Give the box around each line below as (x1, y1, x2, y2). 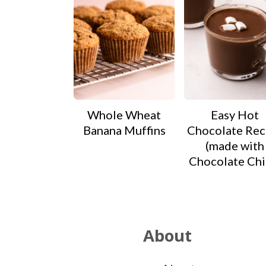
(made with (205, 138, 264, 153)
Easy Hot (210, 107, 259, 122)
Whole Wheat (87, 107, 161, 122)
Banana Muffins (83, 123, 166, 138)
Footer (51, 201, 113, 229)
